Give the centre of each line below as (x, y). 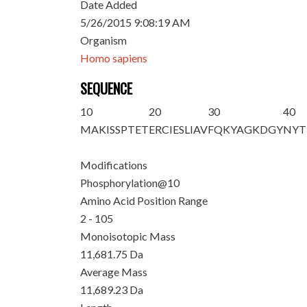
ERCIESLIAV (179, 129)
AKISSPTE (116, 129)
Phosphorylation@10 (130, 183)
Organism (104, 40)
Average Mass (114, 272)
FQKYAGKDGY (246, 129)
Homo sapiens (114, 58)
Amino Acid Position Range (144, 200)
